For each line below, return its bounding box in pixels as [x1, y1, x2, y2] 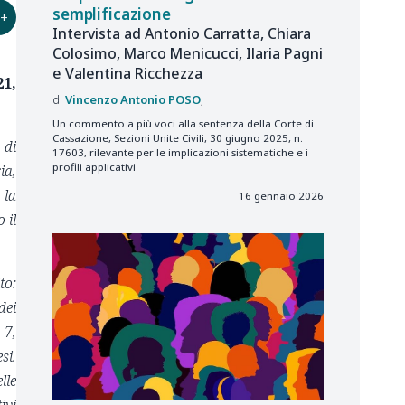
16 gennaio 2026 [239, 188, 324, 202]
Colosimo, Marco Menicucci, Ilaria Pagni [52, 43, 323, 64]
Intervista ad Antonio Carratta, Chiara [52, 24, 311, 44]
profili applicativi [52, 160, 136, 174]
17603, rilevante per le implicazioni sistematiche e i [52, 146, 308, 160]
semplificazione [52, 4, 171, 25]
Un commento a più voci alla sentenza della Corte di [52, 117, 314, 131]
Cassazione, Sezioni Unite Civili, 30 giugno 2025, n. [52, 131, 303, 146]
